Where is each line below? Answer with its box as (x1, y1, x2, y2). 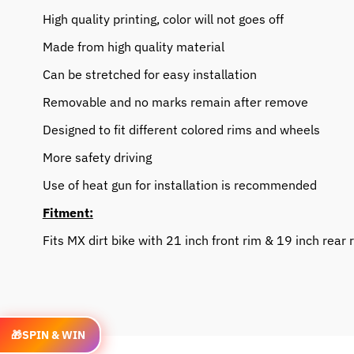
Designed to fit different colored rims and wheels (42, 122, 320, 138)
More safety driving (42, 149, 152, 166)
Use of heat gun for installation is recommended (42, 177, 317, 194)
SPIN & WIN (22, 327, 85, 342)
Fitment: (42, 205, 93, 221)
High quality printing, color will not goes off (42, 11, 284, 28)
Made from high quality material (42, 39, 224, 55)
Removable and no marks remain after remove (42, 94, 308, 111)
